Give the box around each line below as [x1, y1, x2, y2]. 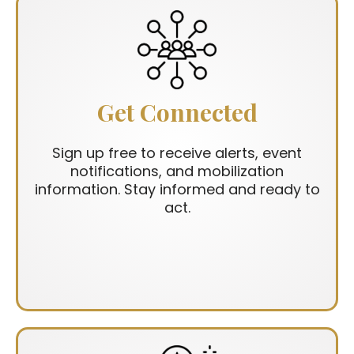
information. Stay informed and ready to [34, 179, 320, 200]
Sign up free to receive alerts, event [52, 143, 302, 164]
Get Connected [96, 96, 258, 129]
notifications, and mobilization [70, 161, 284, 182]
